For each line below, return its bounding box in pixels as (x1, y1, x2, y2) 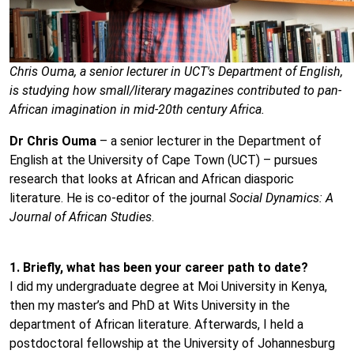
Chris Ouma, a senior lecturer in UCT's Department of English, (9, 64, 343, 79)
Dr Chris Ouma (9, 134, 96, 149)
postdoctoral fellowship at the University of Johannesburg (9, 336, 335, 351)
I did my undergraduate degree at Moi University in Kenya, (9, 279, 327, 294)
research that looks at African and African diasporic (9, 171, 294, 186)
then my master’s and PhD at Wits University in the (9, 298, 290, 313)
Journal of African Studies (9, 209, 152, 224)
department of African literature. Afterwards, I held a (9, 317, 303, 332)
